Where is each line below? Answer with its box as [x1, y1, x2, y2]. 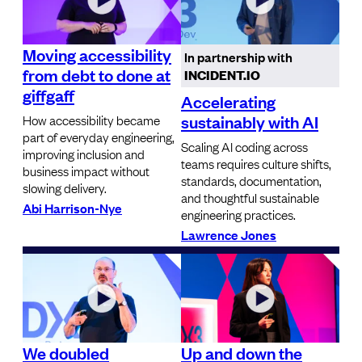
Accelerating [181, 89, 276, 112]
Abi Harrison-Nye [23, 198, 122, 217]
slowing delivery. [23, 178, 107, 196]
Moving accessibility [23, 42, 171, 65]
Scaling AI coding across [181, 137, 308, 155]
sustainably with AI [181, 109, 318, 133]
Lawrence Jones [181, 225, 276, 243]
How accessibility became [23, 110, 160, 128]
